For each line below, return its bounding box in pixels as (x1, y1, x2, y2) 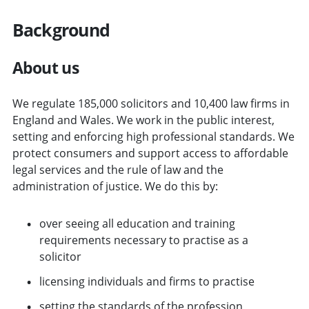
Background (12, 17, 110, 41)
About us (12, 56, 79, 79)
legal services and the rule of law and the (12, 161, 223, 177)
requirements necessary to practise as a (39, 232, 248, 248)
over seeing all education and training (39, 215, 235, 231)
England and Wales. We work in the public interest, (12, 112, 275, 128)
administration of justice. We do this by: (12, 178, 218, 194)
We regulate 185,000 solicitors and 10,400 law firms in (12, 95, 290, 111)
